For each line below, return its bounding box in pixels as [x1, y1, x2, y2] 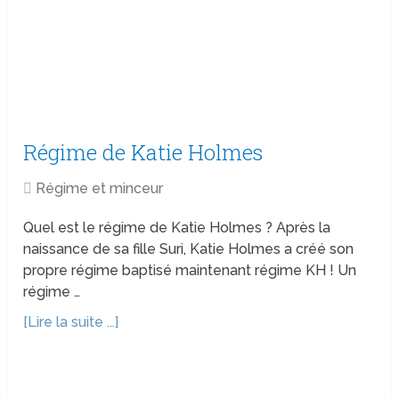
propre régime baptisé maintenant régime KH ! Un [23, 262, 357, 280]
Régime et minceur [36, 180, 164, 198]
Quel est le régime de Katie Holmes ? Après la [23, 219, 331, 237]
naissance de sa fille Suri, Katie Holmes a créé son [23, 240, 354, 258]
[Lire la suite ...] [23, 313, 119, 331]
